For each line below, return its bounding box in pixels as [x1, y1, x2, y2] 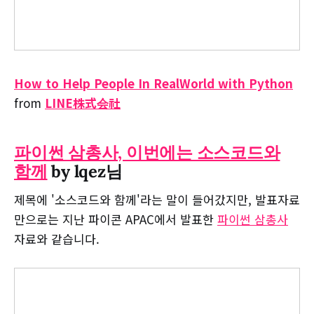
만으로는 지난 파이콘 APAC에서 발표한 [14, 210, 217, 228]
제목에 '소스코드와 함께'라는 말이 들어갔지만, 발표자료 [14, 191, 300, 209]
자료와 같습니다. [14, 230, 100, 248]
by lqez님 [47, 160, 123, 182]
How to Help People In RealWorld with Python [14, 74, 293, 92]
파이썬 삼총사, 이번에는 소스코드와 [14, 141, 280, 163]
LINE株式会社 [45, 93, 121, 111]
